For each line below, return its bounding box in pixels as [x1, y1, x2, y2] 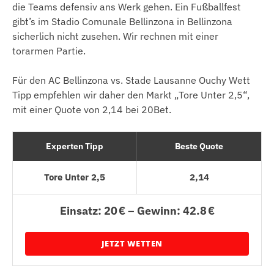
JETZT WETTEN [101, 237, 163, 249]
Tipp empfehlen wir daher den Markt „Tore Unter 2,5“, [12, 88, 250, 101]
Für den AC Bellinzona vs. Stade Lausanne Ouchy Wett [12, 73, 250, 86]
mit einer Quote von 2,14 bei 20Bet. [12, 103, 171, 116]
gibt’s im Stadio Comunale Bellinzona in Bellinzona [12, 15, 232, 28]
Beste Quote [175, 140, 223, 152]
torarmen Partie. [12, 44, 86, 57]
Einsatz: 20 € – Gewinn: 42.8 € [59, 203, 215, 218]
